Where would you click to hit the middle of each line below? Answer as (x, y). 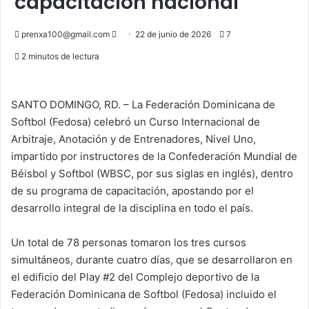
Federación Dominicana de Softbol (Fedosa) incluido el (144, 294)
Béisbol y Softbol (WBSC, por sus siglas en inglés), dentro (152, 173)
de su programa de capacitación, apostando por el (132, 190)
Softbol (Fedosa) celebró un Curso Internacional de (136, 121)
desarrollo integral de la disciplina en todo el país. (132, 208)
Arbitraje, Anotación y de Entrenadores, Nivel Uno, (133, 139)
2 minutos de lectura (59, 56)
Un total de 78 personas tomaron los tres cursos (129, 242)
